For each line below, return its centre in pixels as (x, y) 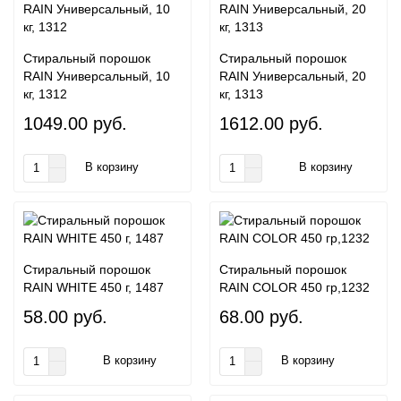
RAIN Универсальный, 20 (293, 76)
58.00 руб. (65, 316)
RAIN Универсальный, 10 (97, 76)
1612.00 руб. (271, 123)
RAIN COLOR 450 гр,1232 (294, 287)
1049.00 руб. (75, 123)
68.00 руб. (261, 316)
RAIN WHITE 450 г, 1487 (94, 287)
